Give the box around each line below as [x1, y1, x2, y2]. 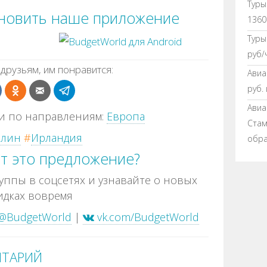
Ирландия [31, 130, 82, 145]
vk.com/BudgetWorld [94, 209, 199, 224]
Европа [106, 108, 145, 123]
